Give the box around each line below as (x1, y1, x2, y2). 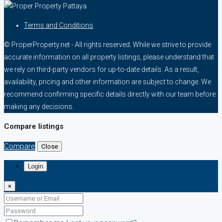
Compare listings (4, 121, 63, 131)
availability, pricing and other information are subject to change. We (4, 77, 211, 86)
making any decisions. (4, 102, 74, 111)
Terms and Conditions (24, 21, 93, 29)
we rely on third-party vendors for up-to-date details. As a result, (4, 65, 199, 73)
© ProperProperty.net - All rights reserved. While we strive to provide (4, 40, 211, 49)
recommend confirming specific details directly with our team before (4, 90, 216, 98)
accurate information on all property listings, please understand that (4, 53, 214, 61)
